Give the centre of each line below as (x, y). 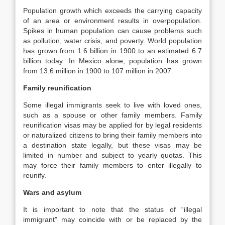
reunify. (35, 175)
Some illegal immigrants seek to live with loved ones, (113, 105)
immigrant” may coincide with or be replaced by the (113, 219)
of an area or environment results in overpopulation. (113, 21)
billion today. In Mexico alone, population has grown (113, 61)
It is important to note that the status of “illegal (113, 209)
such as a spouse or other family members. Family (113, 115)
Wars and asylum (52, 192)
